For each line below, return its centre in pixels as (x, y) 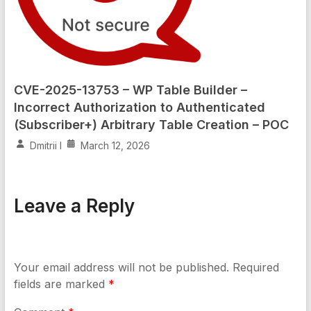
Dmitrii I (45, 146)
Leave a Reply (74, 206)
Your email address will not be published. (121, 267)
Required (255, 267)
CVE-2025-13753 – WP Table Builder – (130, 90)
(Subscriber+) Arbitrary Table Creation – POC (151, 125)
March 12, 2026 (115, 146)
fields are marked (61, 284)
